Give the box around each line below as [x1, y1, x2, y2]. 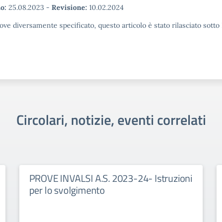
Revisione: [52, 3, 87, 12]
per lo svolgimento [29, 182, 106, 198]
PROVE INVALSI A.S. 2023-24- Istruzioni [29, 170, 193, 186]
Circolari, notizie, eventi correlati [16, 109, 206, 130]
